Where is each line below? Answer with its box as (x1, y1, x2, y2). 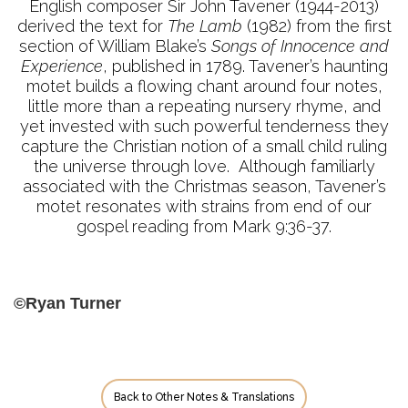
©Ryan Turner (14, 294, 121, 312)
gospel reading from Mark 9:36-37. (76, 217, 331, 236)
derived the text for (16, 16, 168, 36)
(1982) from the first (241, 16, 392, 36)
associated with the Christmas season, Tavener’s (22, 177, 386, 196)
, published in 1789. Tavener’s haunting (102, 56, 388, 76)
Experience (20, 56, 103, 76)
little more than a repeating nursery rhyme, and (27, 97, 381, 116)
